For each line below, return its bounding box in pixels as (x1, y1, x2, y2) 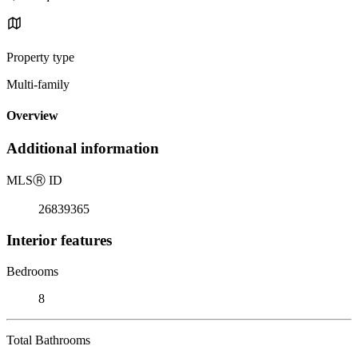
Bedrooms (6, 264, 58, 278)
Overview (6, 109, 58, 123)
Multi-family (6, 77, 70, 91)
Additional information (6, 140, 159, 157)
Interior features (6, 231, 112, 249)
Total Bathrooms (6, 332, 90, 347)
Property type (6, 50, 74, 64)
